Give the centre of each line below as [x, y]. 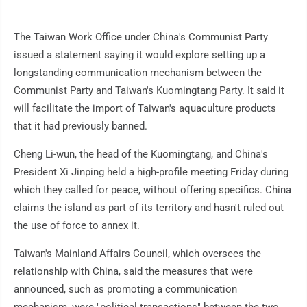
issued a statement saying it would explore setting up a [139, 55]
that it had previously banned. [81, 126]
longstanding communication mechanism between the [138, 73]
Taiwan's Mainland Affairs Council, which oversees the [137, 254]
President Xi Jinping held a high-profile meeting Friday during [151, 172]
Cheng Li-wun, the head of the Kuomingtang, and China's [141, 155]
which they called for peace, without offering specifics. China [152, 190]
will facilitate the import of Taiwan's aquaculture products [145, 109]
